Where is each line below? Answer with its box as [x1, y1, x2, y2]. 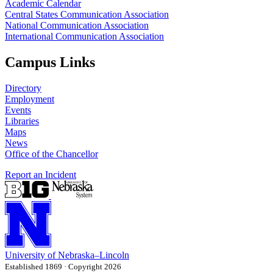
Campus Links [5, 54, 95, 71]
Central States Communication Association [5, 9, 169, 20]
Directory [5, 82, 41, 93]
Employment [5, 93, 54, 104]
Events [5, 104, 31, 115]
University [5, 249, 45, 260]
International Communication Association [5, 31, 164, 42]
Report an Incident [5, 169, 76, 180]
